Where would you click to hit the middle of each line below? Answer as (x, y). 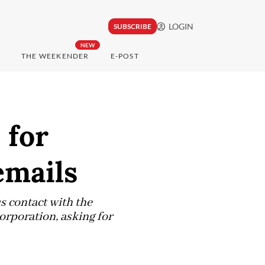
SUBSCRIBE (132, 27)
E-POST (125, 56)
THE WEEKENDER (55, 56)
